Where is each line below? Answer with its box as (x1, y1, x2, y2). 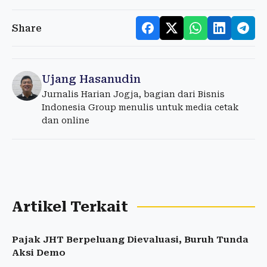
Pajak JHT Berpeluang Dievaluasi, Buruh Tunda (12, 234, 249, 246)
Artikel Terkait (12, 198, 128, 216)
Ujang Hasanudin (42, 73, 141, 86)
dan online (42, 116, 89, 126)
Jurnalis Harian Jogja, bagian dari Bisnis (42, 89, 225, 100)
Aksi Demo (12, 247, 66, 259)
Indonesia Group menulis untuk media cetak (42, 103, 238, 113)
